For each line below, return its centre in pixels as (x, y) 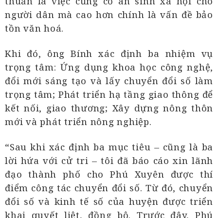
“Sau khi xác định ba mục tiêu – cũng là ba (109, 147)
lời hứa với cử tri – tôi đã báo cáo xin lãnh (109, 161)
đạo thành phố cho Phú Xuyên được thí (109, 174)
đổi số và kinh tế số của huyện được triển (109, 201)
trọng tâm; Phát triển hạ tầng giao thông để (109, 94)
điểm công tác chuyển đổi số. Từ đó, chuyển (109, 188)
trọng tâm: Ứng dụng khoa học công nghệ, (109, 67)
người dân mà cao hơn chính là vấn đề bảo (109, 15)
